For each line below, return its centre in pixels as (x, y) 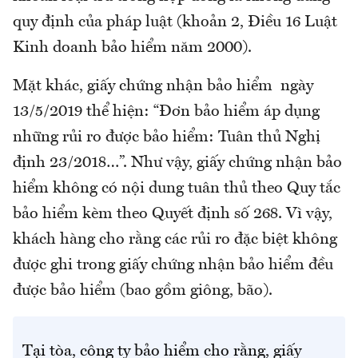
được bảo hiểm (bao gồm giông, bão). (143, 291)
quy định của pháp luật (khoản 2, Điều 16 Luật (175, 23)
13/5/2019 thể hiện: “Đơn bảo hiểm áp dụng (166, 112)
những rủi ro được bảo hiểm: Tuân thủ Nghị (167, 138)
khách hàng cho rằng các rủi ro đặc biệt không (175, 240)
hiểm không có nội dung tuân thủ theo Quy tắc (177, 189)
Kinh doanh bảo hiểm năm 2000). (132, 48)
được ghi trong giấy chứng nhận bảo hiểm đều (173, 266)
